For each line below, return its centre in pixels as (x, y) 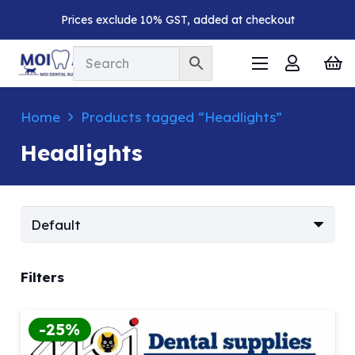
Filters (42, 277)
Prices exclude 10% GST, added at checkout (177, 19)
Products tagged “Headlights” (181, 116)
